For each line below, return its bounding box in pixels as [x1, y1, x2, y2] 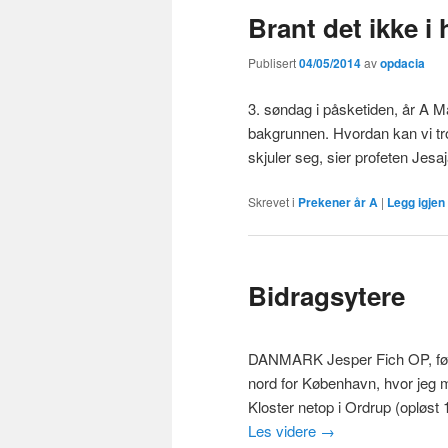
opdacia [380, 54, 425, 73]
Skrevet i [248, 193, 295, 211]
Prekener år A [298, 193, 378, 212]
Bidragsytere [248, 276, 405, 314]
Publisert [248, 54, 299, 72]
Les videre [248, 420, 320, 442]
